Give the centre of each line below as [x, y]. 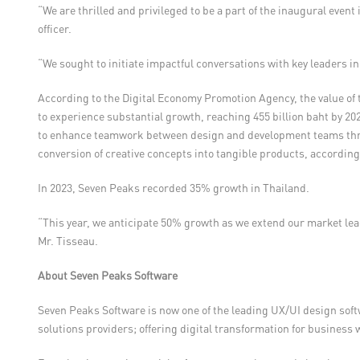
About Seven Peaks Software [108, 275]
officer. [55, 29]
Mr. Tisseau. [68, 241]
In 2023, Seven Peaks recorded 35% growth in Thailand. [174, 188]
